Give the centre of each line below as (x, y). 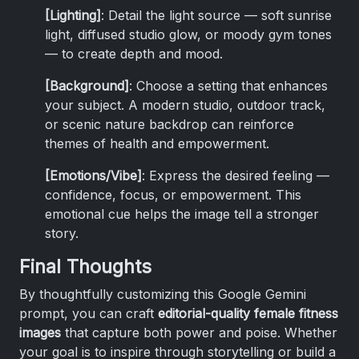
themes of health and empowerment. (157, 143)
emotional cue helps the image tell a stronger (182, 214)
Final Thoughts (85, 266)
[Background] (87, 85)
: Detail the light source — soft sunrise (216, 15)
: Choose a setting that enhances (228, 85)
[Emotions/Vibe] (93, 175)
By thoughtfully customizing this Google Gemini (163, 294)
